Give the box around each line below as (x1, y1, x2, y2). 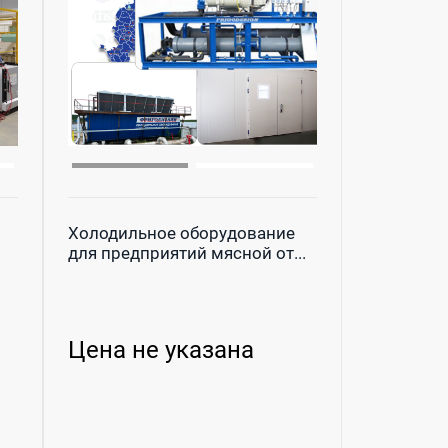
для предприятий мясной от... (67, 242, 306, 263)
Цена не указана (67, 335, 254, 364)
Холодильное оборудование (67, 222, 295, 243)
